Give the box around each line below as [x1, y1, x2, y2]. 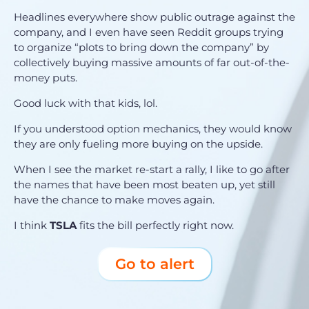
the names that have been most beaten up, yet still [14, 177, 275, 191]
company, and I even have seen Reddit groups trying [14, 25, 283, 39]
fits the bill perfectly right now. [77, 218, 234, 232]
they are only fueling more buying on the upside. [14, 137, 263, 150]
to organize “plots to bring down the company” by [14, 40, 269, 54]
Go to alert [114, 255, 195, 272]
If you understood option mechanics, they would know [14, 121, 292, 135]
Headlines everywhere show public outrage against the [14, 10, 295, 23]
